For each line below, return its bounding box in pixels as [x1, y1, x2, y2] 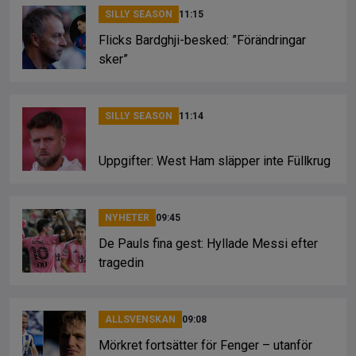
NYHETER [105, 212, 149, 224]
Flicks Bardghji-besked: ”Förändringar [99, 33, 306, 48]
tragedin [99, 255, 144, 271]
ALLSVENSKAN [105, 314, 176, 326]
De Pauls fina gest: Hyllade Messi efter [99, 236, 318, 252]
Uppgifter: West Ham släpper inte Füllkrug [99, 153, 331, 169]
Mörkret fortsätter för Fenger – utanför [99, 338, 312, 354]
